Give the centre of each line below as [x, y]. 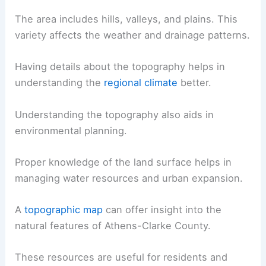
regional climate [141, 83]
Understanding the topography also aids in [115, 114]
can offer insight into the [162, 210]
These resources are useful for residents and [121, 257]
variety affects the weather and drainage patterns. [133, 35]
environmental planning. [71, 130]
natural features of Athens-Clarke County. [113, 226]
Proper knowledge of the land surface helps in [123, 162]
